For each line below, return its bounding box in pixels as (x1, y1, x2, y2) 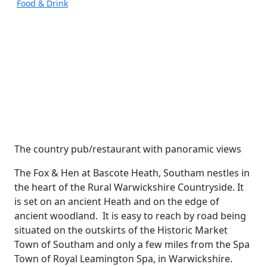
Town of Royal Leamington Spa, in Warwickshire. (14, 252, 232, 266)
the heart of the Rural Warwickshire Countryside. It (14, 181, 244, 194)
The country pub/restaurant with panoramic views (14, 142, 241, 156)
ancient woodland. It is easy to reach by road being (14, 209, 246, 223)
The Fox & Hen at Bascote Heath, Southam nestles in (14, 166, 250, 180)
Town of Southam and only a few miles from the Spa (14, 238, 250, 252)
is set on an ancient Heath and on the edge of (14, 195, 219, 209)
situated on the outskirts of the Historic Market (14, 223, 228, 237)
